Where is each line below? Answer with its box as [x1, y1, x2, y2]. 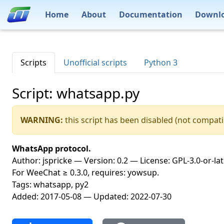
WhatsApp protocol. [12, 143, 91, 154]
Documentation [118, 8, 182, 20]
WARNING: [20, 114, 63, 125]
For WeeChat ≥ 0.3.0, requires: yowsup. [12, 167, 159, 178]
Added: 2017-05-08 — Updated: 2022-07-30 [12, 191, 171, 202]
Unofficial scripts [63, 57, 127, 68]
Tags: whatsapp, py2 [12, 179, 88, 190]
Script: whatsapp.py [12, 83, 139, 102]
